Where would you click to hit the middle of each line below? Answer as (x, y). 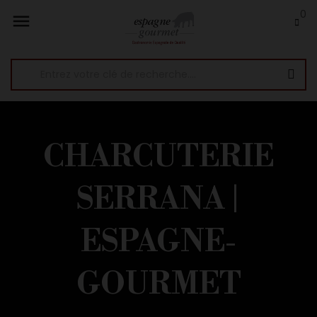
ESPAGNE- (158, 243)
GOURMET (158, 285)
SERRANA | (158, 200)
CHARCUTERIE (158, 158)
